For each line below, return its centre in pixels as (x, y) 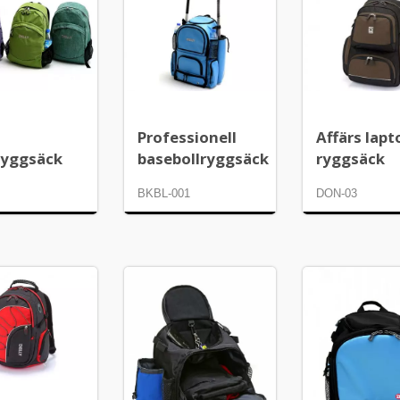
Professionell (187, 137)
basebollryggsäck (204, 159)
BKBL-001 (164, 194)
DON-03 (337, 194)
